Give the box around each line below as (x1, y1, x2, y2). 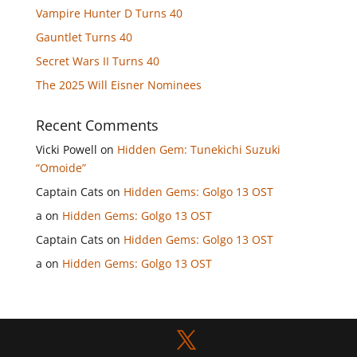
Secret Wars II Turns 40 (35, 53, 159, 69)
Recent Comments (35, 116, 159, 135)
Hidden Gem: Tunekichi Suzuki (116, 142, 280, 157)
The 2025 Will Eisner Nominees (35, 77, 202, 92)
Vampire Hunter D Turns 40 (35, 6, 182, 21)
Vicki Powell (35, 142, 97, 157)
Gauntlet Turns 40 (35, 29, 132, 45)
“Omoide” (35, 160, 86, 175)
